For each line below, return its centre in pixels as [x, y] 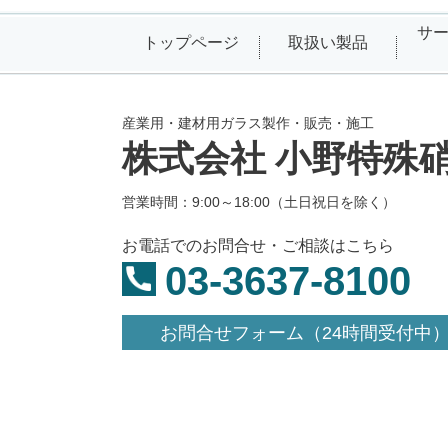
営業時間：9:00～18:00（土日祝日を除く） [259, 202]
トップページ [190, 43]
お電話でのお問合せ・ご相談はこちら [258, 245]
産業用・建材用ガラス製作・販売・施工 [248, 124]
